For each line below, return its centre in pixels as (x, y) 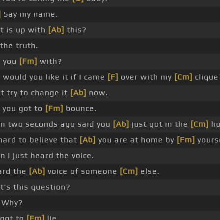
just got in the (160, 124)
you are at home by (136, 140)
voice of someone (82, 171)
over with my (146, 77)
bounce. (80, 109)
